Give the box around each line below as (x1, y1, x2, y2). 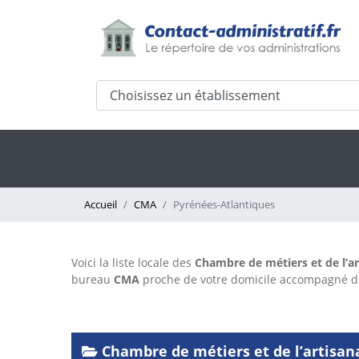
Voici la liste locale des (71, 255, 195, 271)
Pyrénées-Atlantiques (173, 197, 275, 212)
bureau (71, 272, 114, 288)
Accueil (84, 197, 117, 212)
